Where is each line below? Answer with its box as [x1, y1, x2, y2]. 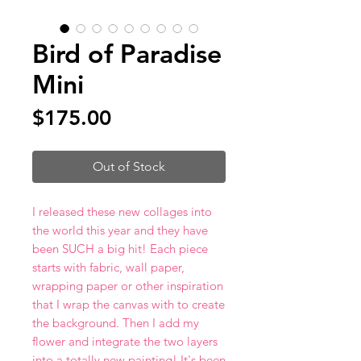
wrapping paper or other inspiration [32, 278, 223, 293]
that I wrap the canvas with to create [32, 297, 225, 312]
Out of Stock [93, 159, 165, 174]
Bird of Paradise [32, 37, 222, 69]
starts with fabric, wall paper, [32, 259, 185, 275]
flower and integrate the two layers [32, 334, 218, 349]
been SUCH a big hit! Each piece [32, 241, 208, 256]
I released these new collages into [32, 204, 212, 219]
